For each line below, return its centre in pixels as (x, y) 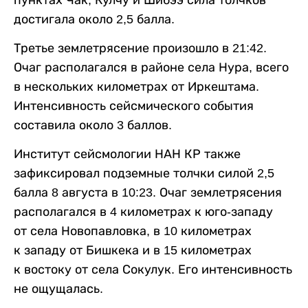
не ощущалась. (58, 289)
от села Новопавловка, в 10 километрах (133, 231)
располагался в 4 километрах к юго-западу (143, 212)
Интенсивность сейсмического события (134, 106)
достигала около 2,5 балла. (94, 20)
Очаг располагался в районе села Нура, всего (151, 68)
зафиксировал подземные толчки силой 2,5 (144, 174)
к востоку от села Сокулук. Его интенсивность (153, 270)
